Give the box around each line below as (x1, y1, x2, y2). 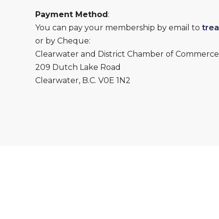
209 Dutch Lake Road (35, 63, 121, 72)
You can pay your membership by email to (35, 23, 202, 32)
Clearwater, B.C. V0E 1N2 (35, 76, 131, 85)
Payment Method (35, 10, 108, 19)
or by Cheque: (35, 36, 90, 45)
